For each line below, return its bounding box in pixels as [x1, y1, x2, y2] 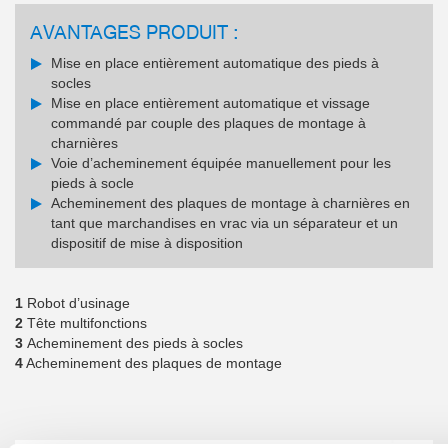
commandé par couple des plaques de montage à [51, 115, 366, 132]
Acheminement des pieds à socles [27, 335, 243, 352]
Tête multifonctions [23, 315, 147, 332]
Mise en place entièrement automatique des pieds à [51, 55, 379, 72]
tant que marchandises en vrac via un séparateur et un [51, 215, 398, 232]
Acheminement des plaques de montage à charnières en [51, 195, 410, 212]
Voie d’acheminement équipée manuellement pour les [51, 155, 391, 172]
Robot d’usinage [23, 295, 130, 312]
